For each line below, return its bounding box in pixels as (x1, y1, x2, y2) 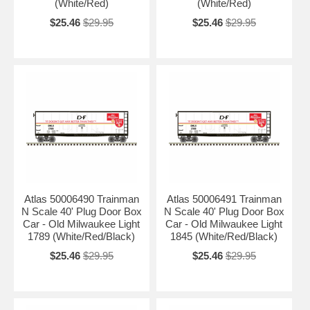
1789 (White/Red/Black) (28, 230, 136, 242)
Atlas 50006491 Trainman (166, 192, 282, 205)
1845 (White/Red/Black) (170, 230, 278, 242)
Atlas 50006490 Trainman (24, 192, 139, 205)
